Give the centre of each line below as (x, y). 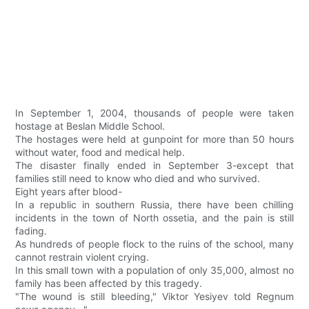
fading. (31, 231)
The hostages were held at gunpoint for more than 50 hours (154, 139)
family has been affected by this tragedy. (109, 283)
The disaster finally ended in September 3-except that (154, 166)
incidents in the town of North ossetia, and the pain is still (154, 218)
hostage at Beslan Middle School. (90, 126)
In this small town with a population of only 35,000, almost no (154, 270)
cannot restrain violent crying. (82, 257)
